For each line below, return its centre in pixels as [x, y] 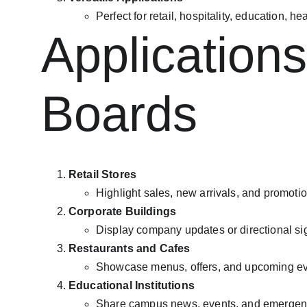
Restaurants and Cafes [130, 248]
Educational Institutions [132, 285]
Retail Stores [103, 174]
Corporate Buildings [123, 211]
